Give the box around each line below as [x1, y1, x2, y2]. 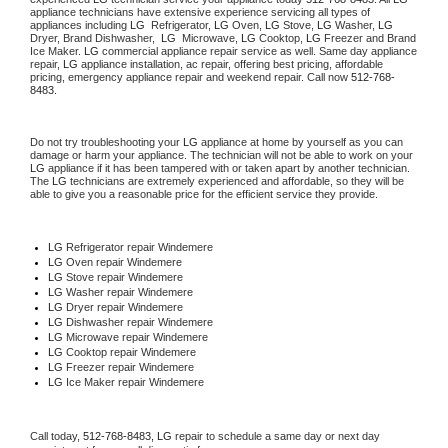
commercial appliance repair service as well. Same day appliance [99, 45, 417, 58]
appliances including [30, 19, 130, 32]
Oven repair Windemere [65, 256, 182, 269]
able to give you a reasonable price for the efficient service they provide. [30, 188, 381, 201]
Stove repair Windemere [65, 271, 183, 284]
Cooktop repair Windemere [65, 346, 196, 359]
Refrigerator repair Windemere [62, 241, 213, 254]
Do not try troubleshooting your [30, 136, 183, 149]
